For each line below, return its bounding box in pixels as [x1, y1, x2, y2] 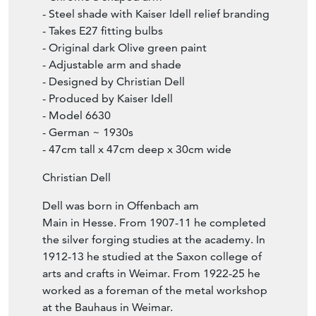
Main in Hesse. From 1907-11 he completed [42, 216, 266, 230]
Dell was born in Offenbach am [42, 199, 199, 213]
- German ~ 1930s [42, 126, 133, 140]
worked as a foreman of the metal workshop [42, 284, 267, 298]
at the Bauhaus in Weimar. [42, 300, 176, 315]
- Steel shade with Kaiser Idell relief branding [42, 7, 269, 21]
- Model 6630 [42, 109, 111, 123]
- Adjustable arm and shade [42, 58, 181, 72]
